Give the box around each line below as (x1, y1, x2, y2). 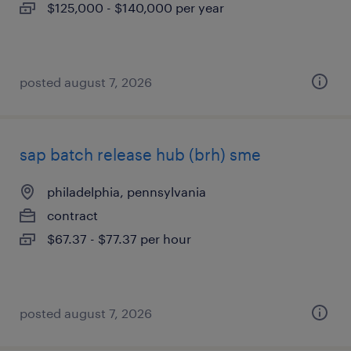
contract (47, 208, 98, 223)
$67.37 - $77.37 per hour (47, 231, 191, 246)
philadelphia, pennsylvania (47, 184, 206, 199)
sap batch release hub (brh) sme (20, 145, 261, 164)
